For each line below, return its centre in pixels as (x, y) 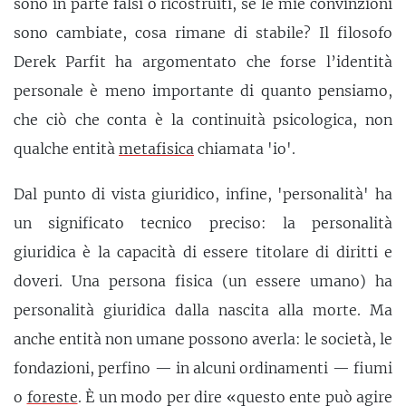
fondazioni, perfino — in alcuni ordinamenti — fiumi (203, 367)
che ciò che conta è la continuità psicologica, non (203, 120)
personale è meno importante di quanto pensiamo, (203, 91)
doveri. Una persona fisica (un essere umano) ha (203, 280)
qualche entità (66, 149)
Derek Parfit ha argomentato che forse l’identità (203, 62)
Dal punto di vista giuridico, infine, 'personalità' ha (203, 193)
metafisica (156, 149)
